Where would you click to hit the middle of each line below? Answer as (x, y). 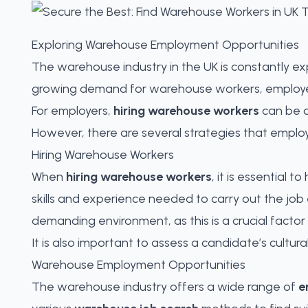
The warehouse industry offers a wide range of (165, 287)
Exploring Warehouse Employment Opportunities (165, 45)
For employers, (73, 111)
